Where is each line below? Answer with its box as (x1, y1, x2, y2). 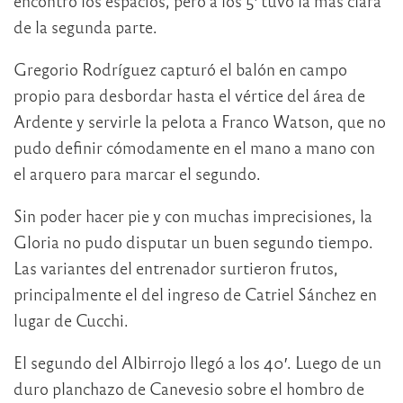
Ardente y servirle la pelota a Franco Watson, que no (13, 111, 386, 132)
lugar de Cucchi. (13, 309, 129, 331)
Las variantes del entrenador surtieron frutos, (13, 257, 338, 279)
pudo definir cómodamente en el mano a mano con (13, 137, 375, 158)
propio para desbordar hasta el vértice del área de (13, 85, 365, 106)
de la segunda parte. (13, 16, 157, 38)
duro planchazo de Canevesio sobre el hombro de (13, 378, 364, 399)
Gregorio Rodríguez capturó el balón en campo (13, 58, 347, 80)
